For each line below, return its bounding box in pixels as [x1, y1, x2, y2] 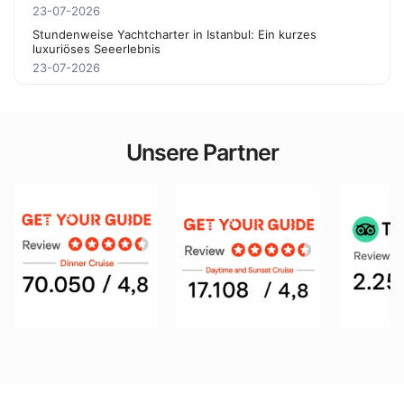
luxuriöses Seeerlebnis [32, 41, 161, 56]
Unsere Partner [125, 139, 279, 166]
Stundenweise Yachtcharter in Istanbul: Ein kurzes [32, 27, 317, 41]
